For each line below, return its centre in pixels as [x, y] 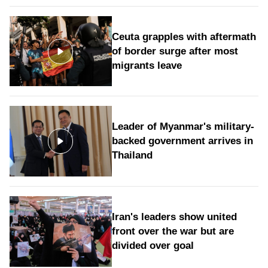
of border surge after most [175, 51]
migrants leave [147, 65]
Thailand [132, 156]
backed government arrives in [182, 141]
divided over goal [153, 245]
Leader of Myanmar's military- [183, 127]
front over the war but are [173, 231]
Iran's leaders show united [174, 217]
